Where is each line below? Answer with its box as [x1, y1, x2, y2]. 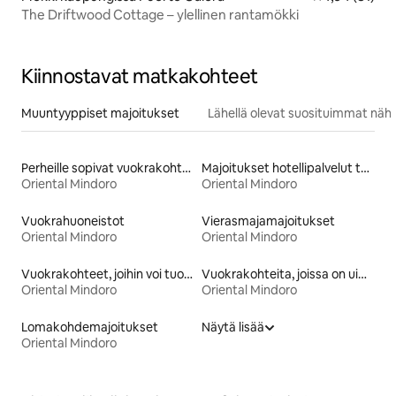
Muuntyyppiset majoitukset [21, 104, 179, 121]
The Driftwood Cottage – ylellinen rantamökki [21, 5, 299, 23]
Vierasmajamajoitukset [202, 212, 335, 229]
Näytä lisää [202, 318, 264, 335]
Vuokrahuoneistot [21, 212, 125, 229]
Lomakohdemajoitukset [21, 318, 158, 335]
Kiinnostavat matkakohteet [21, 63, 258, 89]
